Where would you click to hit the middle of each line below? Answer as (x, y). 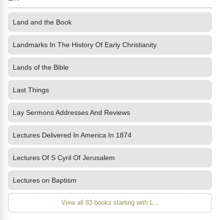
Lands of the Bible (41, 67)
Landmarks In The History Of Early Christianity (85, 45)
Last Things (31, 90)
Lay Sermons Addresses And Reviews (71, 112)
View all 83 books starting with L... (110, 203)
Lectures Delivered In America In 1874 (72, 135)
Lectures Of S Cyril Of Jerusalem (64, 158)
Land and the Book (42, 22)
